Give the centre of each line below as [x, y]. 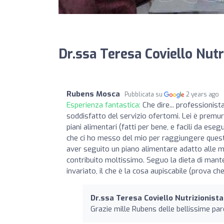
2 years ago [203, 94]
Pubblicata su [144, 94]
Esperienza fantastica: [104, 105]
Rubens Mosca [93, 94]
